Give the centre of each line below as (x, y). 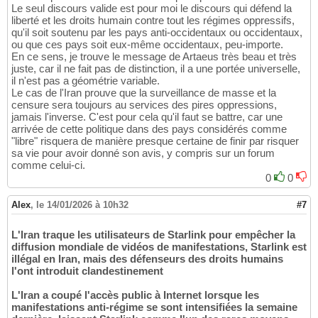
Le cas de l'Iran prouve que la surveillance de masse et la (144, 93)
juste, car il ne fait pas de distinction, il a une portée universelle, (156, 69)
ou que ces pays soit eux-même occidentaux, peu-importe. (147, 45)
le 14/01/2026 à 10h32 (82, 205)
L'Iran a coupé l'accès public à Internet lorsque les (135, 295)
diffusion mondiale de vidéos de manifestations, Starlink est (159, 247)
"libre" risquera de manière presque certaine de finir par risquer (155, 141)
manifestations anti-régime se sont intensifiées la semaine (154, 307)
